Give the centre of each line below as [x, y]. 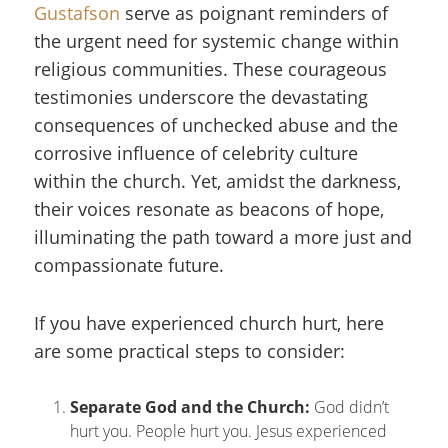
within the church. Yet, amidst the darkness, [217, 181]
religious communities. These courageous [210, 69]
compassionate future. [129, 265]
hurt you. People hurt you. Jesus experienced [228, 431]
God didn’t [349, 407]
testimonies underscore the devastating [201, 97]
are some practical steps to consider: [189, 351]
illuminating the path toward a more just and [223, 237]
